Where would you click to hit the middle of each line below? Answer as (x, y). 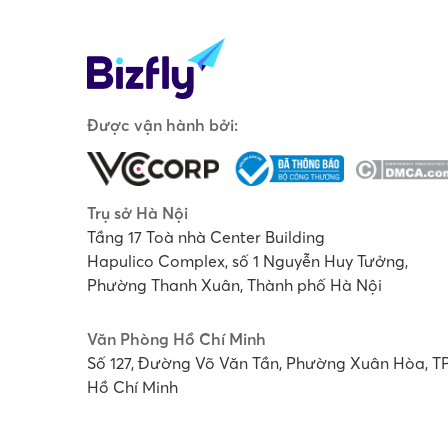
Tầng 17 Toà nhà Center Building (206, 236)
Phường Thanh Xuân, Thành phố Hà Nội (234, 284)
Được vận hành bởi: (162, 124)
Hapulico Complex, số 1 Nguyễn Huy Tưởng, (247, 260)
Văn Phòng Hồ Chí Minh (176, 338)
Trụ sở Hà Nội (137, 212)
